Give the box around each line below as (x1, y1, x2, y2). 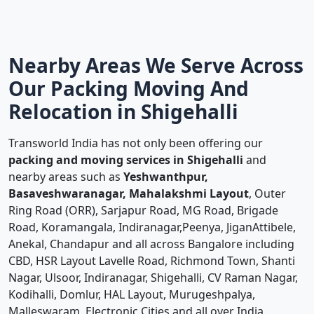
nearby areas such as (8, 169, 123, 184)
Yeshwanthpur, (123, 169, 208, 184)
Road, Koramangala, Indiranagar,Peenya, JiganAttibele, (8, 219, 296, 235)
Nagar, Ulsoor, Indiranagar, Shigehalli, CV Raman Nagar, (8, 270, 298, 285)
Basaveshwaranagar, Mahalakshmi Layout (8, 186, 249, 201)
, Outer (249, 186, 286, 201)
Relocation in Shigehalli (8, 98, 238, 125)
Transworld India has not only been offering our (8, 135, 263, 151)
